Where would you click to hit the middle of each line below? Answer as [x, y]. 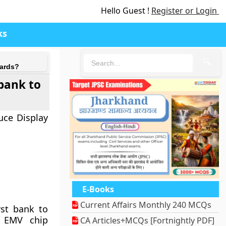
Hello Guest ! [126, 11]
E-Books [98, 189]
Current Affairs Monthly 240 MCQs [145, 205]
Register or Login [185, 11]
